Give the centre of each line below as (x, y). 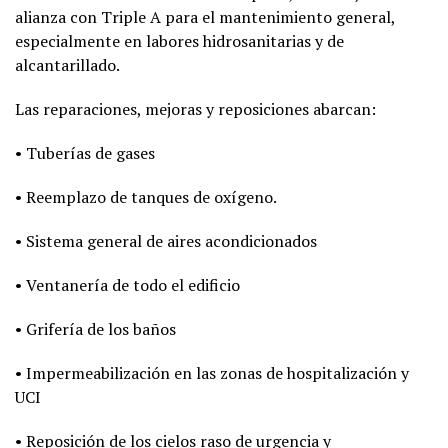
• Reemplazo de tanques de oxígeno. (146, 196)
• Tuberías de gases (85, 152)
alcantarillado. (67, 64)
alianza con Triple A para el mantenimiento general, (205, 16)
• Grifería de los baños (95, 328)
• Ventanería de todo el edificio (127, 284)
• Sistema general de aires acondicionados (166, 240)
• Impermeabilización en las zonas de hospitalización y (212, 372)
